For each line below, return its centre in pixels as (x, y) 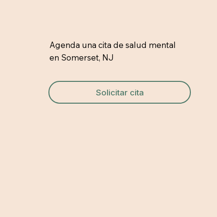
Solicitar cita (120, 92)
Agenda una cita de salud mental (112, 45)
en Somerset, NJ (81, 58)
